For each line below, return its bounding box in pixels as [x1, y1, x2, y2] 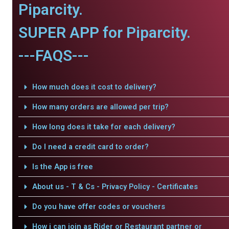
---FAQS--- [18, 47, 89, 64]
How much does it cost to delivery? [32, 82, 156, 91]
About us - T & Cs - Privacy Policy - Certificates [32, 182, 198, 191]
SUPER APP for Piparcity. [18, 24, 191, 41]
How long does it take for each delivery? [32, 122, 175, 131]
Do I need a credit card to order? [32, 142, 149, 151]
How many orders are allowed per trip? [32, 102, 169, 111]
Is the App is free [32, 162, 93, 171]
